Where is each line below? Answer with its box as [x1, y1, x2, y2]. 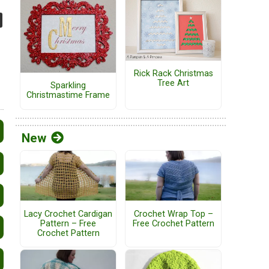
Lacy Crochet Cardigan [24, 208, 112, 219]
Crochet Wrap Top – [133, 208, 213, 219]
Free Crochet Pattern [132, 218, 214, 229]
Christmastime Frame [26, 90, 110, 101]
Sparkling [50, 80, 86, 91]
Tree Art [157, 78, 189, 89]
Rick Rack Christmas [133, 68, 213, 79]
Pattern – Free [40, 218, 96, 229]
